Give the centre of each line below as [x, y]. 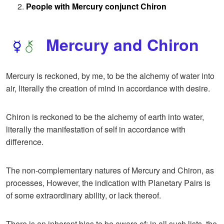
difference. [25, 142]
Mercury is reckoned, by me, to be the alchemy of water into [110, 76]
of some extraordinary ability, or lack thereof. [83, 195]
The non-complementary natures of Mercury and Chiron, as [110, 170]
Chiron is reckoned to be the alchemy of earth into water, [105, 117]
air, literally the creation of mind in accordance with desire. [108, 88]
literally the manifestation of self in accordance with [96, 129]
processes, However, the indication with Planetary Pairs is [108, 183]
